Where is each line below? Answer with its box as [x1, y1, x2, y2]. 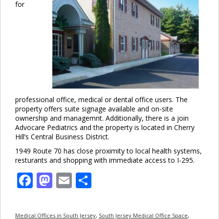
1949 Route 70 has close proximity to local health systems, [15, 146, 202, 155]
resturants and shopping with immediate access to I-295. [15, 155, 197, 165]
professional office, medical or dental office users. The [15, 94, 188, 104]
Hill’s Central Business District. [15, 131, 111, 141]
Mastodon [52, 169, 126, 191]
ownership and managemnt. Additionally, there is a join [15, 113, 189, 123]
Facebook [33, 169, 102, 191]
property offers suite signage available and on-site [15, 104, 173, 113]
